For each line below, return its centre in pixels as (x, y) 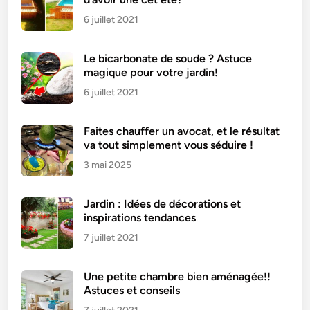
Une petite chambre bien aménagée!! (177, 276)
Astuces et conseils (132, 290)
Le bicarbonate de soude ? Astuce (168, 58)
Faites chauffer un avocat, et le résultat (182, 131)
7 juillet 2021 (111, 237)
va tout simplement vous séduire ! (169, 145)
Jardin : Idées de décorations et (163, 203)
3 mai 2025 (108, 165)
